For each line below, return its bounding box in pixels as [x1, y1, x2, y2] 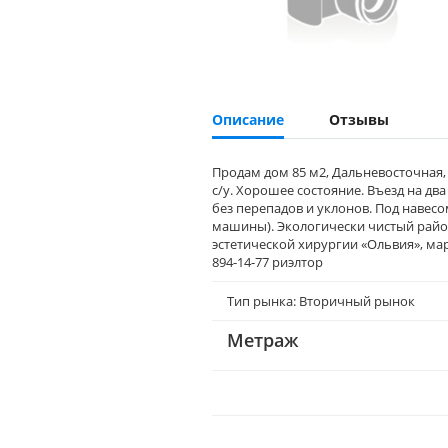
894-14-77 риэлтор [212, 253, 323, 271]
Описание [212, 110, 284, 129]
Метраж [227, 328, 298, 352]
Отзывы [329, 110, 389, 129]
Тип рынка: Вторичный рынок [227, 292, 415, 310]
